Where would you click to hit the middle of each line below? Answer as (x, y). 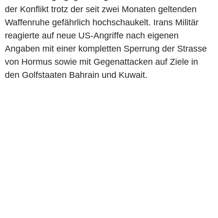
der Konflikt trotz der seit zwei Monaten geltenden (101, 9)
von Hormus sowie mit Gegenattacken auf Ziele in (101, 62)
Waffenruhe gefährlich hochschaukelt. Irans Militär (102, 22)
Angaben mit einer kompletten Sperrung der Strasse (106, 48)
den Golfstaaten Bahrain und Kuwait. (76, 75)
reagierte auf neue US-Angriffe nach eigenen (92, 35)
